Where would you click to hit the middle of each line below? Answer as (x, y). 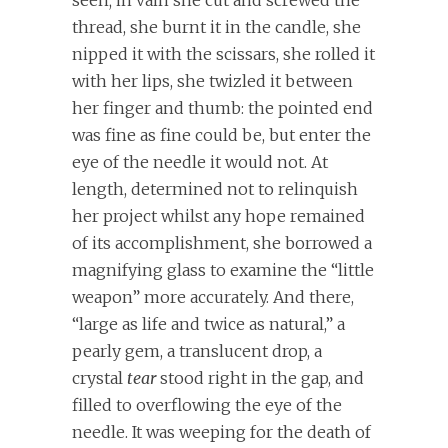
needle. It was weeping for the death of (221, 432)
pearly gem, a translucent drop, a (197, 351)
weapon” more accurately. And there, (213, 297)
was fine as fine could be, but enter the (221, 135)
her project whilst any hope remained (218, 216)
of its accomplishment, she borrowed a (222, 243)
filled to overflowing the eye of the (207, 405)
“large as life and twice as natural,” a (208, 324)
